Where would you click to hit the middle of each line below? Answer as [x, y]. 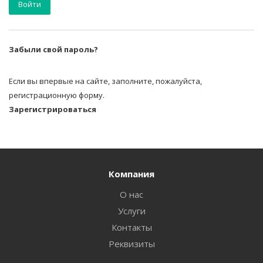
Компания [131, 174]
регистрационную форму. [57, 95]
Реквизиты [131, 244]
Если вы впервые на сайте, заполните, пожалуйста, [105, 81]
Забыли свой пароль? [53, 49]
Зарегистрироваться [53, 109]
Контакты [131, 227]
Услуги [131, 211]
